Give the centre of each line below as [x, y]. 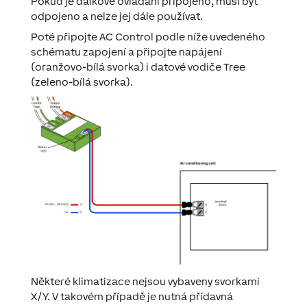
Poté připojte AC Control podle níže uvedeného [148, 37]
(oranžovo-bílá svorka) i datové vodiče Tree [138, 67]
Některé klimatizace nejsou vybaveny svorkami [145, 281]
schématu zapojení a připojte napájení [126, 52]
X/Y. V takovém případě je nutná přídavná [132, 296]
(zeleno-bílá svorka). [82, 82]
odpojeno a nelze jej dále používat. [116, 16]
